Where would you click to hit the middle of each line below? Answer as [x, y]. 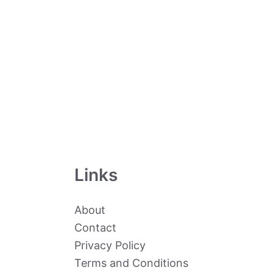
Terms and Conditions [131, 263]
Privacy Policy [110, 245]
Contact [95, 228]
